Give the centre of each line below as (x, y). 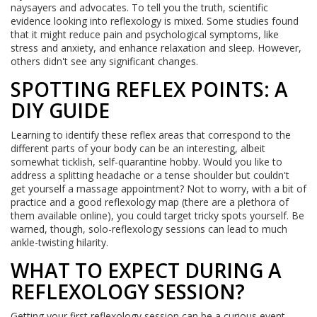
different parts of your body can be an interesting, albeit (138, 149)
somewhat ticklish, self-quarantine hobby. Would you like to (146, 162)
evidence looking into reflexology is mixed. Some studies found (155, 21)
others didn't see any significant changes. (104, 62)
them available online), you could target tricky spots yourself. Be (157, 216)
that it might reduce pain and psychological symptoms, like (145, 35)
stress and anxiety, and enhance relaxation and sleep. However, (156, 48)
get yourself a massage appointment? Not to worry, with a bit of (158, 189)
